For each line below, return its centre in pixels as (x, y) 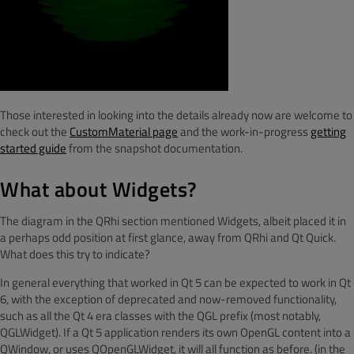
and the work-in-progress (244, 131)
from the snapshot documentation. (154, 148)
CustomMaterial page (124, 131)
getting (328, 131)
